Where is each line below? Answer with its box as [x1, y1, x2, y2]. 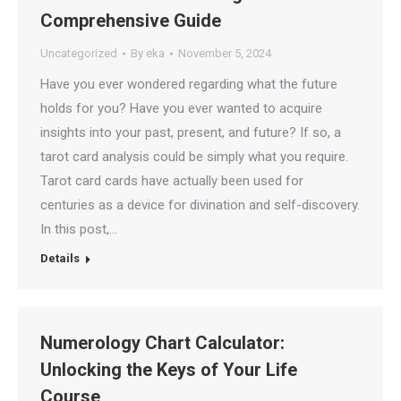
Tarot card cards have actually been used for [40, 173, 303, 189]
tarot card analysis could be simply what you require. [40, 149, 348, 165]
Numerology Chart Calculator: [40, 332, 285, 354]
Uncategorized [40, 47, 117, 60]
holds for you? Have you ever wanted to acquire [40, 100, 322, 116]
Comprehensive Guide [40, 10, 221, 31]
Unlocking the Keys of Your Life [40, 359, 297, 380]
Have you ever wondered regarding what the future [40, 76, 337, 92]
